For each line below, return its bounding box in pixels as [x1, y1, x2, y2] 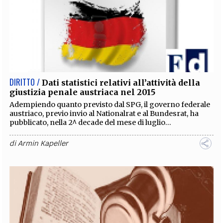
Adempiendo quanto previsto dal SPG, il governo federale [9, 100, 211, 109]
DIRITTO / [9, 76, 40, 88]
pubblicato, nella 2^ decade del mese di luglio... [9, 117, 172, 127]
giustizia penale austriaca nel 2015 [9, 87, 156, 97]
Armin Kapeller [18, 138, 69, 148]
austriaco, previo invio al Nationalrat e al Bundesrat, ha [9, 109, 199, 118]
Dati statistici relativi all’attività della [42, 77, 201, 88]
